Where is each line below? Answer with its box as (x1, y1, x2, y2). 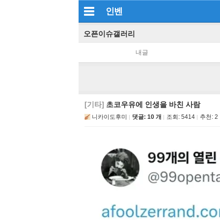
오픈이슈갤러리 (83, 29, 135, 38)
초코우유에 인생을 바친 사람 (104, 100, 200, 109)
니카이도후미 (92, 113, 127, 120)
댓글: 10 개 (132, 113, 162, 120)
